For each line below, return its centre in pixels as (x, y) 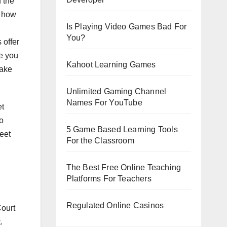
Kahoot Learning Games (111, 64)
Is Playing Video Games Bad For (126, 26)
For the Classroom (100, 140)
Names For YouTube (104, 102)
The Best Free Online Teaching (124, 167)
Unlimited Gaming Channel (116, 91)
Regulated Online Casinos (115, 205)
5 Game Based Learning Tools (122, 129)
